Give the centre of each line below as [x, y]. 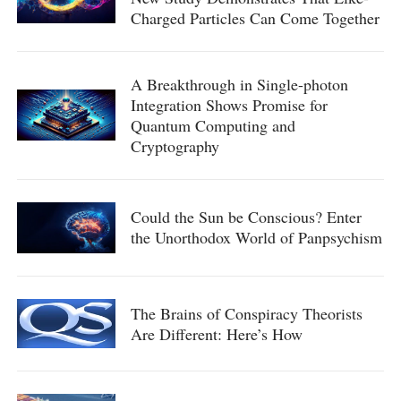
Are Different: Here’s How [216, 333]
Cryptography [175, 145]
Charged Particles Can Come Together [255, 17]
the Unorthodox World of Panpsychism [256, 238]
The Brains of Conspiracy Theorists [246, 313]
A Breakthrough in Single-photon [239, 84]
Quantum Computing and [213, 125]
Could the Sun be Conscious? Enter [246, 217]
